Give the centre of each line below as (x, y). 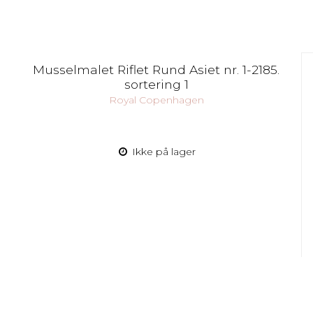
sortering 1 (156, 84)
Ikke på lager (163, 152)
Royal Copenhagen (156, 100)
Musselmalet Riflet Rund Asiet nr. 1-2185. (156, 69)
